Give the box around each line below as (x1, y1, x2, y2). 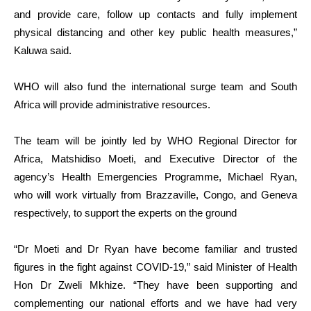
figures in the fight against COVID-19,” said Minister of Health (14, 261, 297, 273)
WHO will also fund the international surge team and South (14, 81, 297, 92)
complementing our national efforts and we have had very (14, 297, 297, 309)
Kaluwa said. (14, 44, 72, 56)
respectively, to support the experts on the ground (14, 207, 237, 219)
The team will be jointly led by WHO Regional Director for (14, 135, 297, 146)
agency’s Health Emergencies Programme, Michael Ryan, (14, 171, 297, 183)
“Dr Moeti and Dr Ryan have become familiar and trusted (14, 243, 297, 255)
